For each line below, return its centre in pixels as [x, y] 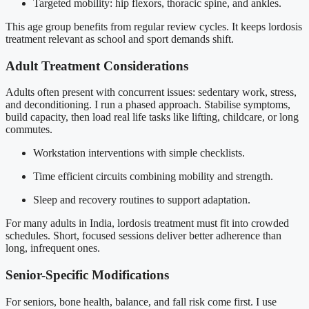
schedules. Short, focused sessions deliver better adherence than [143, 236]
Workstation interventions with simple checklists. [139, 153]
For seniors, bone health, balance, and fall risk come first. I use [141, 301]
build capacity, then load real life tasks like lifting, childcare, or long [152, 117]
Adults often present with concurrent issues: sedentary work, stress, [151, 92]
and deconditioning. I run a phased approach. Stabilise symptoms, [148, 105]
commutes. [29, 130]
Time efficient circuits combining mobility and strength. [153, 177]
